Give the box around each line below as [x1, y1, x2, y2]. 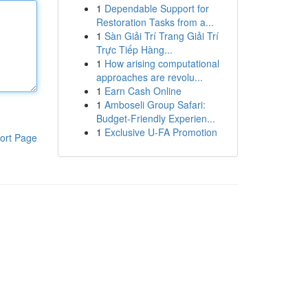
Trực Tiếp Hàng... [96, 43, 173, 56]
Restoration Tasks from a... [96, 15, 214, 29]
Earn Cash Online [104, 84, 181, 98]
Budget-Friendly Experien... [96, 111, 215, 125]
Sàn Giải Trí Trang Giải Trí [104, 29, 219, 43]
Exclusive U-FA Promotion [104, 125, 217, 139]
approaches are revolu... [96, 70, 203, 84]
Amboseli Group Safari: [104, 98, 206, 111]
